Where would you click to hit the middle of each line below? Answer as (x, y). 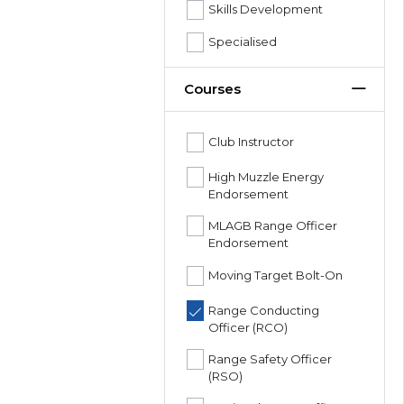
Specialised (243, 42)
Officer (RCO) (248, 327)
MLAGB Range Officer (273, 225)
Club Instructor (251, 142)
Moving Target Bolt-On (275, 275)
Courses (212, 89)
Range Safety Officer (270, 359)
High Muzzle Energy (266, 177)
